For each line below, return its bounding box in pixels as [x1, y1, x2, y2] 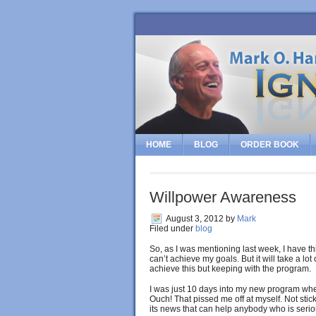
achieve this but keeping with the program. [150, 264, 311, 274]
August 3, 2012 [166, 214, 224, 224]
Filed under [150, 224, 195, 233]
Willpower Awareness [150, 188, 296, 206]
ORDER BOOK [241, 140, 299, 150]
